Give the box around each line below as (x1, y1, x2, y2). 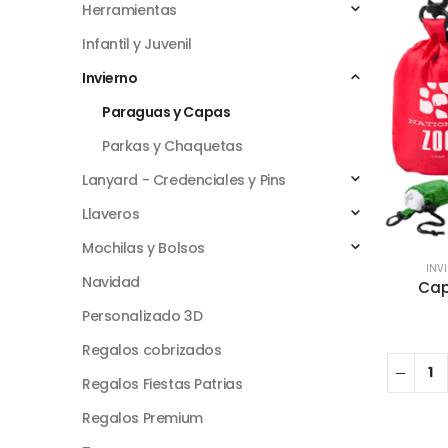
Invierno (82, 67, 138, 88)
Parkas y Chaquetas (102, 135, 243, 156)
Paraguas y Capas (102, 101, 231, 122)
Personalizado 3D (82, 305, 203, 326)
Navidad (82, 271, 141, 292)
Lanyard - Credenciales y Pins (82, 169, 286, 190)
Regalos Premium (82, 407, 203, 428)
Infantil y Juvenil (82, 33, 192, 54)
